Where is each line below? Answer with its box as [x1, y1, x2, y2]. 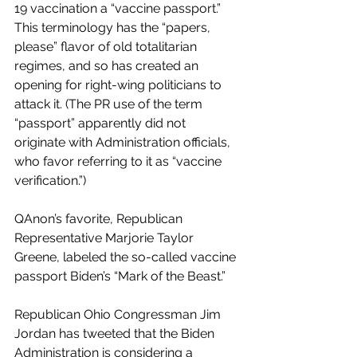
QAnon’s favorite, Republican [14, 210, 186, 226]
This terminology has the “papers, [14, 19, 214, 35]
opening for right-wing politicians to [14, 76, 225, 92]
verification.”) [14, 172, 86, 188]
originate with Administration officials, [14, 134, 233, 150]
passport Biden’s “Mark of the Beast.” [14, 268, 229, 284]
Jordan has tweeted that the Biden [14, 325, 218, 341]
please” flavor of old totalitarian [14, 38, 200, 54]
